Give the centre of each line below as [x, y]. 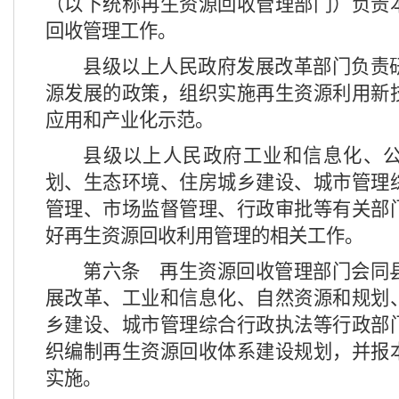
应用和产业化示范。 [130, 120]
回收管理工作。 [111, 31]
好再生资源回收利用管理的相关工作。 [204, 236]
